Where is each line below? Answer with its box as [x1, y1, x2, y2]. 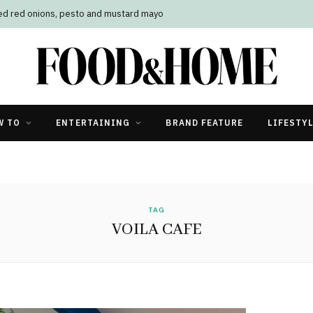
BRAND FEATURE [166, 117, 244, 128]
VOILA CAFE [111, 219, 202, 240]
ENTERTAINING [56, 117, 131, 128]
